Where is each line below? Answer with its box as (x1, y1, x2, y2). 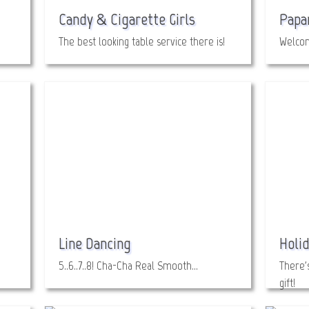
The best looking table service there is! (59, 34, 225, 49)
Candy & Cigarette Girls (59, 9, 195, 29)
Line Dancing (59, 233, 131, 253)
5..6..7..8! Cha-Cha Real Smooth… (59, 258, 198, 273)
